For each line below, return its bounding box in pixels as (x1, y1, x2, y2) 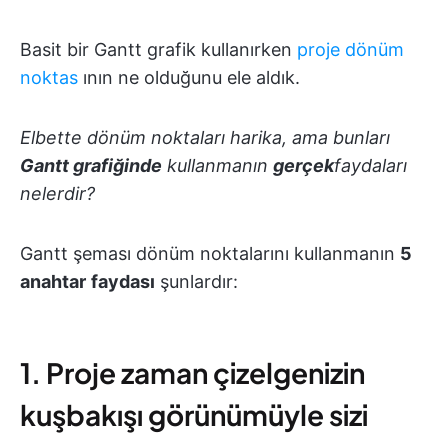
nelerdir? (20, 182, 95, 204)
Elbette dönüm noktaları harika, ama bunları (20, 126, 390, 148)
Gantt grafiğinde (20, 154, 162, 176)
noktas (20, 66, 78, 88)
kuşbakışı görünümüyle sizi (20, 396, 368, 432)
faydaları (334, 154, 407, 176)
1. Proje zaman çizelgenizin (20, 354, 365, 390)
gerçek (273, 154, 334, 176)
